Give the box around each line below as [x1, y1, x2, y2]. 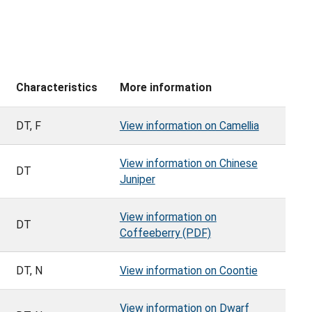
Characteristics [16, 81, 97, 95]
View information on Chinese [119, 157, 258, 171]
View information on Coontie [119, 264, 258, 278]
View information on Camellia [119, 119, 259, 133]
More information [120, 81, 212, 95]
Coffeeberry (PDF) [119, 226, 211, 240]
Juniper [119, 173, 155, 187]
